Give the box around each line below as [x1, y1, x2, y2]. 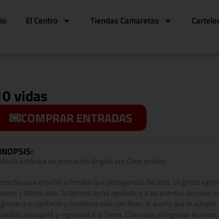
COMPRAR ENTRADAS [21, 109, 132, 127]
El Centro [26, 14, 58, 27]
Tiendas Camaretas [90, 14, 159, 27]
